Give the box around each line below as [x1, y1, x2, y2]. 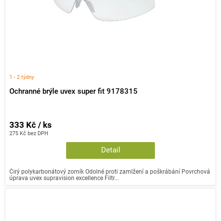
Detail [101, 146, 120, 155]
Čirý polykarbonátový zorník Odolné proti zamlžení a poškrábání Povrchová [9, 168, 210, 176]
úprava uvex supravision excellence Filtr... [9, 174, 119, 182]
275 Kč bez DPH [9, 130, 48, 137]
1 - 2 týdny [9, 74, 34, 81]
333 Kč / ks [9, 120, 52, 130]
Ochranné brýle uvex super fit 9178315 [9, 87, 138, 96]
